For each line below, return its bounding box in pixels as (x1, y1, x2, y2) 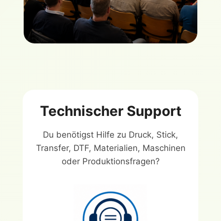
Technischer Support (39, 103, 182, 120)
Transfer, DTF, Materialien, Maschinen (36, 143, 185, 153)
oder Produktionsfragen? (61, 156, 160, 167)
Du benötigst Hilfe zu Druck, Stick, (43, 130, 178, 140)
